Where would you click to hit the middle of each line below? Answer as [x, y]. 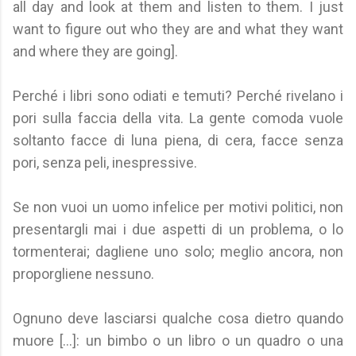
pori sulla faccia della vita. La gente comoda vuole [178, 118]
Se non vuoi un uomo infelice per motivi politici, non [178, 207]
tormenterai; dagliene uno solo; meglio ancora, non [178, 252]
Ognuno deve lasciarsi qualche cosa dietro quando [178, 318]
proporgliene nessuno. [83, 274]
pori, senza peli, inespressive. [105, 163]
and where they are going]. [95, 51]
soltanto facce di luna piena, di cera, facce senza [178, 140]
